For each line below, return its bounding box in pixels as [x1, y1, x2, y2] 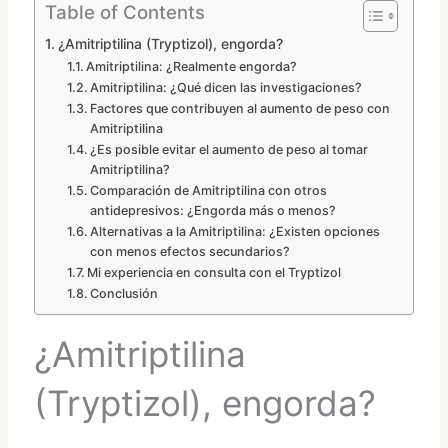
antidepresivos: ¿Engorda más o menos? [90, 202, 337, 218]
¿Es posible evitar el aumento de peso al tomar [90, 141, 369, 157]
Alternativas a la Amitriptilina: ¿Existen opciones [90, 223, 381, 239]
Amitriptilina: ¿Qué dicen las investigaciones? [90, 79, 363, 95]
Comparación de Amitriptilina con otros [90, 182, 328, 198]
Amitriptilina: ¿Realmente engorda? [86, 58, 298, 74]
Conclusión [90, 285, 159, 301]
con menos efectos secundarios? [90, 243, 291, 259]
